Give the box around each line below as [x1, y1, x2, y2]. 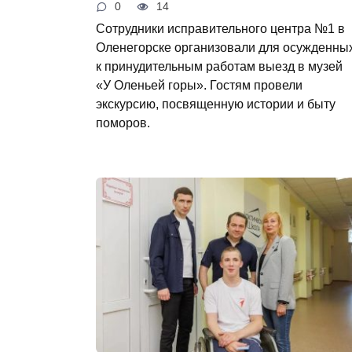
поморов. [96, 115, 150, 130]
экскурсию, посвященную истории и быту [96, 96, 335, 111]
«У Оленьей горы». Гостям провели [96, 77, 302, 92]
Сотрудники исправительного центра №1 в [96, 20, 345, 35]
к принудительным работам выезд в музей [96, 58, 343, 73]
